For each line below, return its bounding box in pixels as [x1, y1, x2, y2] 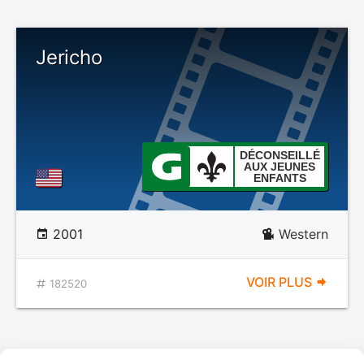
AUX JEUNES [244, 160, 315, 173]
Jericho [36, 45, 102, 69]
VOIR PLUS [246, 274, 315, 290]
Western [279, 226, 328, 242]
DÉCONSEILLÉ [239, 149, 320, 162]
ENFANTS [253, 171, 306, 184]
